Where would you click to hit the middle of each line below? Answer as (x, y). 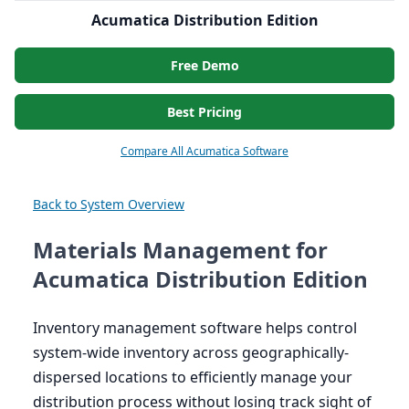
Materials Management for (180, 250)
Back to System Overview (109, 204)
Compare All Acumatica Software (204, 152)
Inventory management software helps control (195, 328)
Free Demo (204, 66)
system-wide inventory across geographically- (191, 353)
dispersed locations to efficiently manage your (193, 378)
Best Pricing (204, 112)
